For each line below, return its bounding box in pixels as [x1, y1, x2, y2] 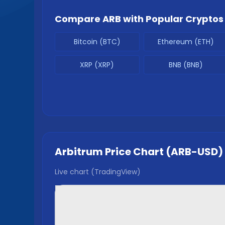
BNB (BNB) [168, 60, 203, 70]
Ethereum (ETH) [157, 37, 214, 47]
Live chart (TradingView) [55, 167, 141, 177]
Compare [55, 13, 102, 25]
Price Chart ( [103, 145, 171, 159]
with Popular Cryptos [121, 13, 223, 25]
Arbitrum [55, 145, 103, 159]
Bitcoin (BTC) [73, 37, 121, 47]
